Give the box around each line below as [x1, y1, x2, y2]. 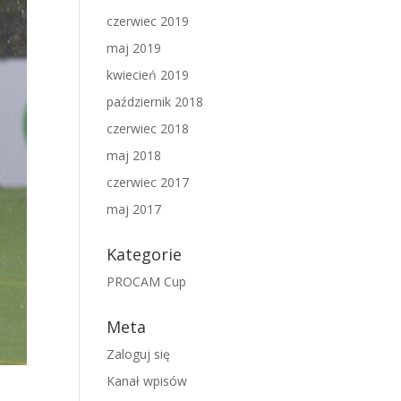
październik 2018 [107, 93, 204, 110]
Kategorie [107, 243, 183, 265]
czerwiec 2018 [107, 120, 190, 137]
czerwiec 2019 [107, 13, 190, 30]
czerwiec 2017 [107, 174, 190, 191]
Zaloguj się [107, 346, 171, 363]
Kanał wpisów [107, 372, 188, 389]
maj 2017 [107, 200, 162, 218]
